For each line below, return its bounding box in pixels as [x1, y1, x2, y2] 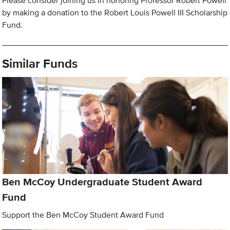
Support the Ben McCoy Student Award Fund [2, 208, 164, 221]
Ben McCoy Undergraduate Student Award [2, 174, 203, 189]
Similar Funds [2, 54, 78, 73]
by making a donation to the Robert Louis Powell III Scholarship [2, 7, 228, 19]
